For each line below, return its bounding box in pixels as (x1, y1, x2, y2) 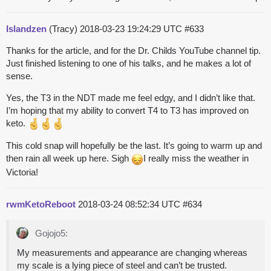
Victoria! (6, 166, 38, 177)
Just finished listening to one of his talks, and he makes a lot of (6, 58, 251, 69)
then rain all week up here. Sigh (6, 153, 131, 164)
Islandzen (6, 24, 47, 34)
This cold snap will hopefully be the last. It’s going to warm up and (6, 140, 262, 151)
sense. (6, 71, 33, 82)
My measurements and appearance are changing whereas (17, 247, 247, 258)
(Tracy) (47, 24, 80, 34)
